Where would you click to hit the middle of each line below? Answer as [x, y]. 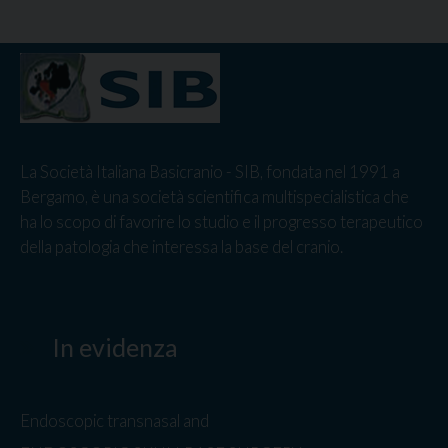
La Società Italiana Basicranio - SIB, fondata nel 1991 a [210, 172]
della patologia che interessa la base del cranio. [181, 247]
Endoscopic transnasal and [114, 421]
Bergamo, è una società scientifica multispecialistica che [214, 197]
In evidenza [112, 347]
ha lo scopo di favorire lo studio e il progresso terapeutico [221, 222]
